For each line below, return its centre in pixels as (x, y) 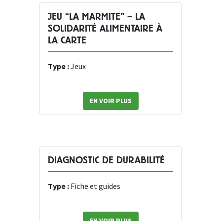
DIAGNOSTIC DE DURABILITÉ (106, 160)
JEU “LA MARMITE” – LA (96, 17)
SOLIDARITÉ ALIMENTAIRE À (105, 29)
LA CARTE (67, 40)
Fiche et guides (95, 186)
